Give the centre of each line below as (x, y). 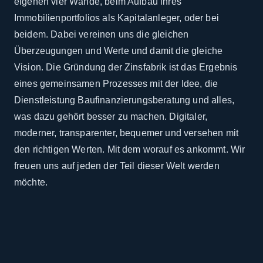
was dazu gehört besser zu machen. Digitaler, (111, 116)
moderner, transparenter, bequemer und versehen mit (127, 133)
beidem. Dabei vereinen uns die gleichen (102, 34)
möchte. (31, 182)
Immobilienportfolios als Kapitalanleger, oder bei (117, 18)
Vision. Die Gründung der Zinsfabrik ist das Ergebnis (126, 67)
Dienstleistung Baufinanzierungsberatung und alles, (124, 100)
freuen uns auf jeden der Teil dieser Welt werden (117, 166)
